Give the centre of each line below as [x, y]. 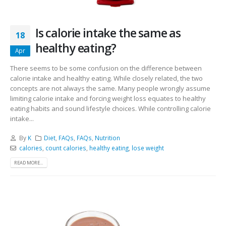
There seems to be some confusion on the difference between [106, 68]
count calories [66, 148]
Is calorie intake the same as [108, 33]
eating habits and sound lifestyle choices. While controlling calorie [110, 108]
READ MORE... [29, 163]
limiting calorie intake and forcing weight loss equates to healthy [108, 98]
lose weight [148, 148]
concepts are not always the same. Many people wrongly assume [110, 88]
